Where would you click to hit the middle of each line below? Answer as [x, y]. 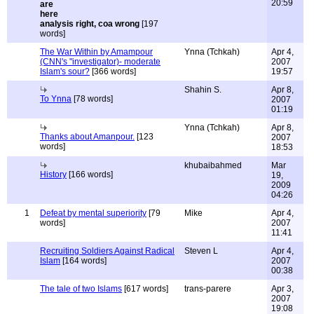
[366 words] [113, 71]
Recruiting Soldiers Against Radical [107, 251]
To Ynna [56, 99]
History [53, 175]
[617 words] [145, 289]
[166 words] [90, 175]
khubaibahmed [213, 165]
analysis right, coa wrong [90, 24]
